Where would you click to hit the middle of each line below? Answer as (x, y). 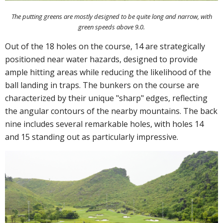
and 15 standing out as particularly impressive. (92, 137)
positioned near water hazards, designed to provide (101, 59)
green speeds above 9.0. (111, 27)
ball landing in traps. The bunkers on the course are (102, 85)
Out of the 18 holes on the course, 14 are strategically (105, 47)
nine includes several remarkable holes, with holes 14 (104, 124)
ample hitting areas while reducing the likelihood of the (108, 72)
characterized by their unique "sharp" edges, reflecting (106, 98)
